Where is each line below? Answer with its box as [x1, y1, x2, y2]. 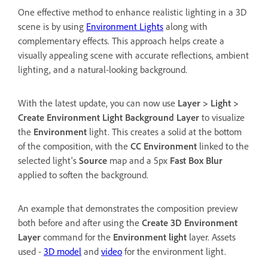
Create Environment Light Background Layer [18, 111, 199, 123]
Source [79, 154, 107, 166]
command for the [43, 230, 113, 243]
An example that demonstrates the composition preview [18, 202, 237, 214]
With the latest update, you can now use [18, 96, 178, 109]
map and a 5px [107, 154, 170, 166]
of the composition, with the [18, 139, 130, 152]
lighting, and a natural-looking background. [18, 63, 187, 75]
